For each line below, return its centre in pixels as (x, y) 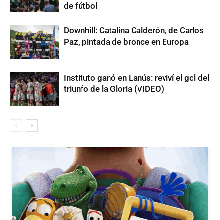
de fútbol (81, 6)
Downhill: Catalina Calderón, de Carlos (134, 31)
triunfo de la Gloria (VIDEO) (114, 89)
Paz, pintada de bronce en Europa (126, 42)
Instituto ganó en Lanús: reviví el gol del (137, 78)
